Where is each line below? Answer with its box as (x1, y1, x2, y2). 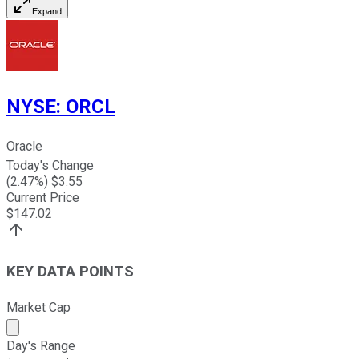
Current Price (6, 190, 79, 206)
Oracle (6, 139, 42, 155)
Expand (32, 6, 62, 16)
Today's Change (6, 158, 94, 174)
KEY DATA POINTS (6, 263, 134, 281)
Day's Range (6, 337, 75, 353)
